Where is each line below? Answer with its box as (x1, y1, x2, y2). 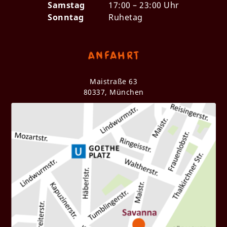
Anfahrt (88, 48, 139, 61)
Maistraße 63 (90, 76, 137, 86)
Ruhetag (108, 11, 143, 23)
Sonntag (48, 11, 84, 23)
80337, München (83, 87, 144, 97)
